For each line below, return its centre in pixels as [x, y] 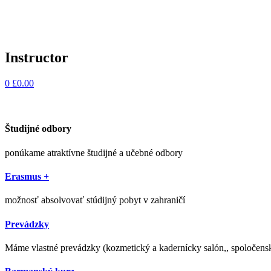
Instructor [37, 58]
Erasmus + [27, 176]
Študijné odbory [38, 129]
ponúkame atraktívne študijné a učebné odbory [94, 152]
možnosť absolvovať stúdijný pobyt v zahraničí [95, 200]
